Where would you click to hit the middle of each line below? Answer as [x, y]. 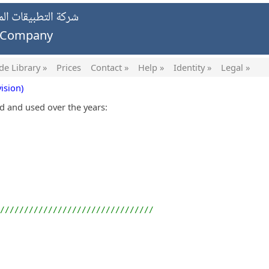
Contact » [110, 67]
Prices [69, 67]
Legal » [235, 67]
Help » [151, 67]
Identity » [192, 67]
